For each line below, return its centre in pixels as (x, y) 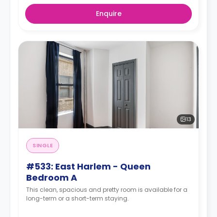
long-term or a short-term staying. (77, 198)
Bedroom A (52, 177)
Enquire (108, 13)
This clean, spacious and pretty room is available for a (107, 189)
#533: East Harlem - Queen (88, 166)
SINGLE (43, 145)
